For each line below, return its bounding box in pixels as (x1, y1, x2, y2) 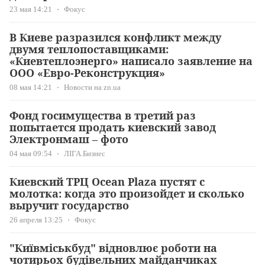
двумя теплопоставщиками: (9, 42, 169, 57)
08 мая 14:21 (9, 83, 52, 92)
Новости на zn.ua (64, 83, 121, 92)
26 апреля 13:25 (9, 215, 63, 225)
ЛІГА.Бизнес (64, 149, 105, 159)
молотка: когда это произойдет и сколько (9, 186, 244, 201)
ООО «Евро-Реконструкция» (9, 66, 165, 80)
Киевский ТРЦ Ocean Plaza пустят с (9, 174, 205, 189)
